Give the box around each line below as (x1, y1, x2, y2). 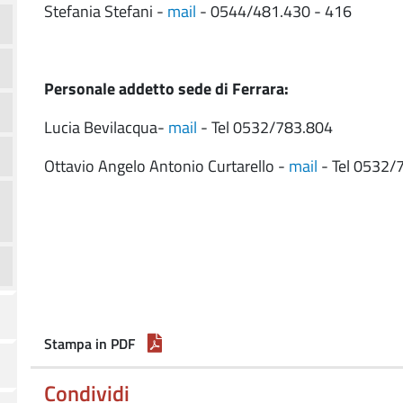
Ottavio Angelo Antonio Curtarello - (44, 154, 289, 178)
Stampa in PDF (44, 333, 135, 354)
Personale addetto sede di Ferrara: (44, 76, 289, 101)
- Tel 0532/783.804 (197, 115, 333, 139)
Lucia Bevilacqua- (44, 115, 168, 139)
